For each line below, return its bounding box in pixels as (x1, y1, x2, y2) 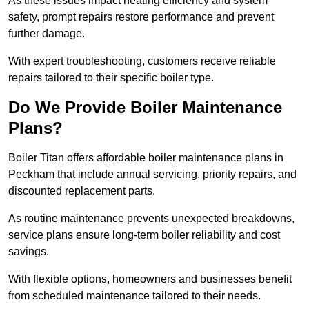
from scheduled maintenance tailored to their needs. (8, 290, 261, 302)
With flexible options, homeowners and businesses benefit (8, 273, 292, 286)
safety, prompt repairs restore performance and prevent (8, 11, 274, 23)
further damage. (8, 28, 88, 40)
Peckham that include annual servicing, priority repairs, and (8, 168, 297, 181)
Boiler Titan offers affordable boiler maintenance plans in (8, 152, 283, 164)
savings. (8, 246, 52, 258)
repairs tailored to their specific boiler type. (8, 72, 214, 84)
